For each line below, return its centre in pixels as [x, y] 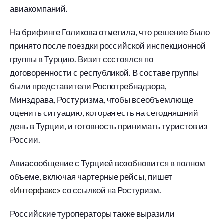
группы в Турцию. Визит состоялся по [82, 59]
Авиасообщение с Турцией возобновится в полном [108, 163]
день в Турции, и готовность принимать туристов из [109, 126]
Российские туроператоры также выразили [92, 213]
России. [25, 140]
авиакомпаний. [39, 9]
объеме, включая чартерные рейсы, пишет [91, 176]
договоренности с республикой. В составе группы [104, 72]
